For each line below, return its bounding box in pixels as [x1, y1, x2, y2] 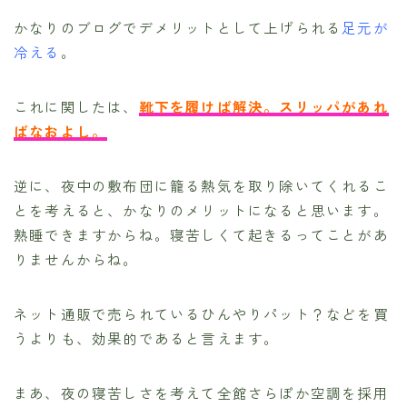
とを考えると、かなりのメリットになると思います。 [14, 199, 389, 220]
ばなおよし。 [14, 120, 108, 141]
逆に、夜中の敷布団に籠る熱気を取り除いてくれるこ [14, 174, 389, 195]
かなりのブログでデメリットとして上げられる [14, 16, 342, 37]
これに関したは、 [14, 95, 139, 116]
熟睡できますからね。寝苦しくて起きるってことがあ [14, 223, 389, 244]
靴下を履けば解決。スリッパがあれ [138, 95, 389, 116]
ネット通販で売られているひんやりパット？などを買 [14, 303, 389, 323]
